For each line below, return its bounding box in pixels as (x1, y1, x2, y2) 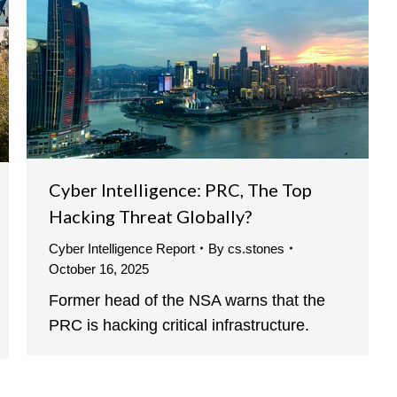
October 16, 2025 (49, 261, 149, 276)
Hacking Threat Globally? (49, 205, 252, 227)
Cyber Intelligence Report (49, 240, 195, 256)
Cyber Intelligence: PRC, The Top (49, 178, 312, 200)
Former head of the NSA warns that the (49, 291, 325, 309)
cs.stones (228, 240, 284, 256)
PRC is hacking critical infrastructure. (49, 315, 309, 334)
